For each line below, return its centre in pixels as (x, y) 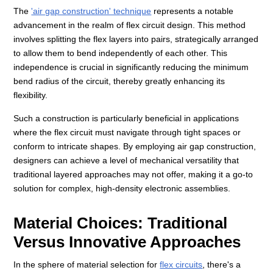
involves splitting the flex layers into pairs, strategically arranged (136, 39)
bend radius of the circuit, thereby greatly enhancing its (119, 81)
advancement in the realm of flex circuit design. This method (130, 25)
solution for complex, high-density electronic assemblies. (122, 189)
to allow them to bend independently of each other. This (121, 53)
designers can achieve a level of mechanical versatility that (126, 161)
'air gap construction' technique (91, 11)
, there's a (222, 265)
